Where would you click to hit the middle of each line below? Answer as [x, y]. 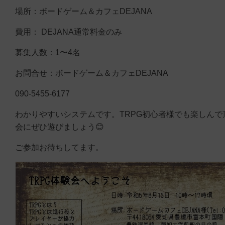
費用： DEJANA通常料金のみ [69, 32]
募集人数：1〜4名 [48, 52]
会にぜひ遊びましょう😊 [60, 127]
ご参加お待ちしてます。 [59, 147]
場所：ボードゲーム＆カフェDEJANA [84, 11]
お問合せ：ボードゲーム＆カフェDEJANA [92, 73]
